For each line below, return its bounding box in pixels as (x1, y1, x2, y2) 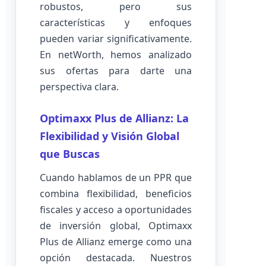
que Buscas (40, 147, 100, 161)
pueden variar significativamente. (40, 32, 192, 45)
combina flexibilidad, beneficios (40, 187, 192, 200)
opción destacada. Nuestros (40, 251, 192, 264)
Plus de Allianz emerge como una (40, 235, 192, 248)
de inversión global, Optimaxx (40, 219, 192, 232)
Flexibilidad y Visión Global (40, 129, 179, 143)
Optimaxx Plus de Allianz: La (40, 111, 189, 125)
